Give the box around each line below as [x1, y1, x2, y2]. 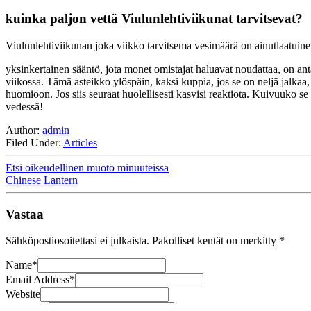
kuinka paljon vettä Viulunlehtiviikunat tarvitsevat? [6, 11, 303, 26]
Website [6, 288, 40, 301]
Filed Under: [6, 137, 63, 149]
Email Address [6, 274, 69, 286]
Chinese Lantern [6, 174, 78, 187]
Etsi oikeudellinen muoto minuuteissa [6, 162, 169, 174]
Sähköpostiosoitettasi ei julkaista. [6, 235, 149, 247]
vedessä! [6, 101, 43, 113]
